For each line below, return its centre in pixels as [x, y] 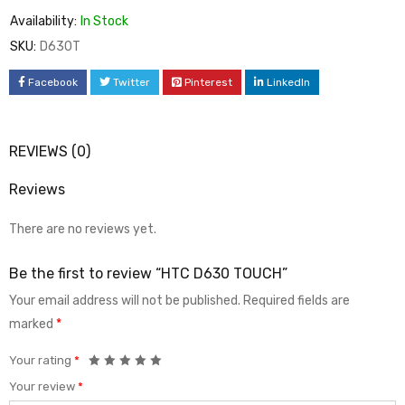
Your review [43, 386]
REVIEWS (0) [50, 151]
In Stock [104, 21]
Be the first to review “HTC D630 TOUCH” [148, 273]
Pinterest [208, 82]
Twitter [132, 82]
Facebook [53, 82]
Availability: [43, 21]
